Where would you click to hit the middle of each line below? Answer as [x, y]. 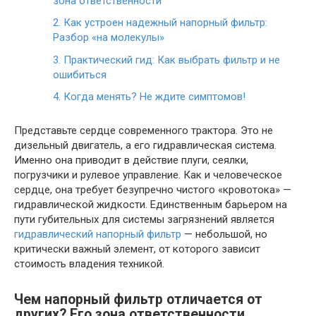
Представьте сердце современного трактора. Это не [144, 130]
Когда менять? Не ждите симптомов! [153, 97]
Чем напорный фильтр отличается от [138, 300]
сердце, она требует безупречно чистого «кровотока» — [153, 190]
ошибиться [80, 74]
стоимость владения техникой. [89, 264]
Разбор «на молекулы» [109, 37]
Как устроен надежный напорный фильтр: [164, 23]
